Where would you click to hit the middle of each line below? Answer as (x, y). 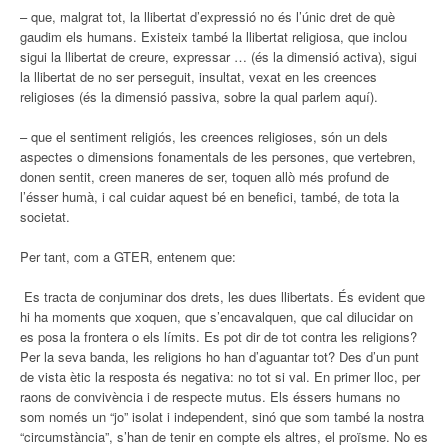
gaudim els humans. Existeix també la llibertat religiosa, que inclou (213, 36)
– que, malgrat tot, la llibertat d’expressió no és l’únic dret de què (207, 16)
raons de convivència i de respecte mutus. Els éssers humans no (210, 396)
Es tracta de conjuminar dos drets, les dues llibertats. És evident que (222, 296)
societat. (45, 216)
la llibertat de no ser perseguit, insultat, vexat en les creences (198, 76)
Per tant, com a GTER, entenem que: (128, 256)
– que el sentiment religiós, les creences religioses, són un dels (204, 136)
